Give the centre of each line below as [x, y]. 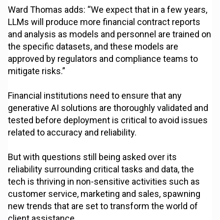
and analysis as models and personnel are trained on [110, 34]
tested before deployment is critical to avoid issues [108, 120]
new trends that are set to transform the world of [103, 206]
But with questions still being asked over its [93, 157]
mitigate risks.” [37, 71]
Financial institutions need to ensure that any [95, 96]
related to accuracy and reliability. [72, 133]
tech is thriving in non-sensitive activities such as [104, 182]
